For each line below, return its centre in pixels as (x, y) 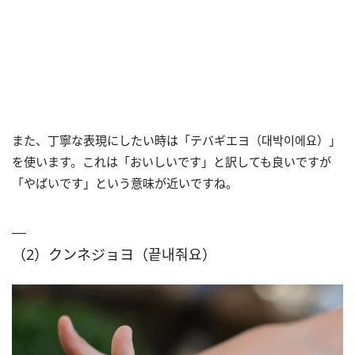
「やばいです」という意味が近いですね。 (125, 183)
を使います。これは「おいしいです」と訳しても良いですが (172, 161)
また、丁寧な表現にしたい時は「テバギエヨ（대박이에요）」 (176, 140)
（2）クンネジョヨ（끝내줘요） (114, 254)
